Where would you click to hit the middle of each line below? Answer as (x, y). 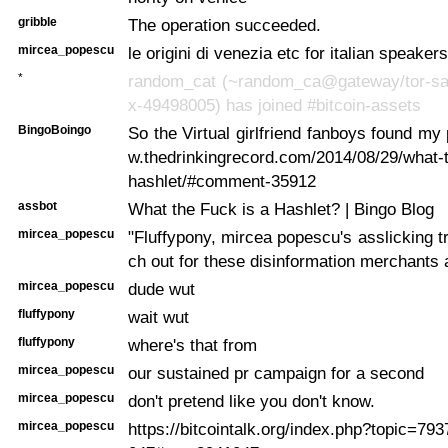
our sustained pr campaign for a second (276, 372)
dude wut (161, 288)
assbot (37, 205)
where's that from (192, 344)
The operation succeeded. (224, 24)
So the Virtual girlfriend (217, 132)
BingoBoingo (54, 129)
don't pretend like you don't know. (251, 400)
